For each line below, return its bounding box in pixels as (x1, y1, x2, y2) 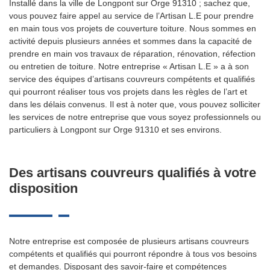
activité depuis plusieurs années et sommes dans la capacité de (9, 36, 252, 46)
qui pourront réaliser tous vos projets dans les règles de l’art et (9, 87, 247, 96)
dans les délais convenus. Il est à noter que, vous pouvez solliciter (9, 99, 260, 109)
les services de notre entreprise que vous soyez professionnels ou (9, 112, 261, 122)
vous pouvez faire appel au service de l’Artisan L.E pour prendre (9, 11, 254, 20)
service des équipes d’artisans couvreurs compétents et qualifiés (9, 74, 255, 84)
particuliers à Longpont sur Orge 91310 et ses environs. (9, 125, 222, 134)
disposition (9, 181, 78, 196)
